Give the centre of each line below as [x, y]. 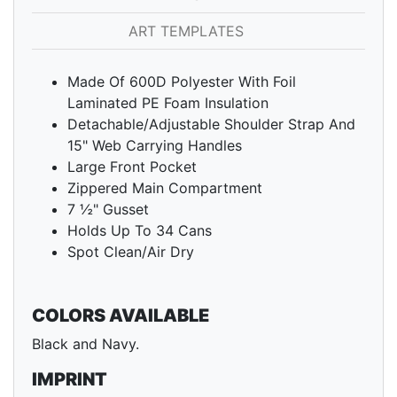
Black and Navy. [86, 344]
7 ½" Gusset [108, 210]
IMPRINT [70, 380]
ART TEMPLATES [188, 31]
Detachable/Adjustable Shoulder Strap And [211, 125]
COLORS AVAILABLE [121, 316]
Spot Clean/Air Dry [131, 252]
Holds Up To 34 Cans [140, 231]
